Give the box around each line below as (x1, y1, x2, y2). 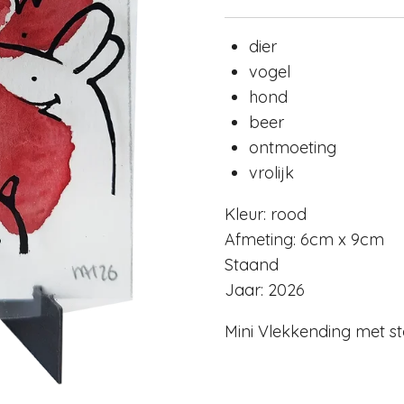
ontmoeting (249, 137, 336, 159)
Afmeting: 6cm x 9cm (225, 229, 384, 251)
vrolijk (249, 162, 294, 184)
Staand (225, 254, 279, 276)
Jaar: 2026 (225, 280, 305, 301)
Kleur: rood (225, 204, 307, 225)
